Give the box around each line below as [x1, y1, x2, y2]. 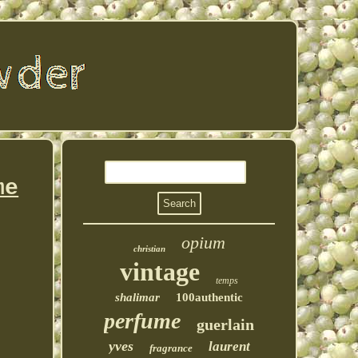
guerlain [197, 316, 255, 333]
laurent [208, 339, 250, 354]
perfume [104, 308, 181, 333]
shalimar [115, 291, 161, 304]
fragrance [149, 342, 193, 354]
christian [133, 244, 165, 253]
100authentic [176, 291, 244, 304]
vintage [120, 257, 201, 286]
